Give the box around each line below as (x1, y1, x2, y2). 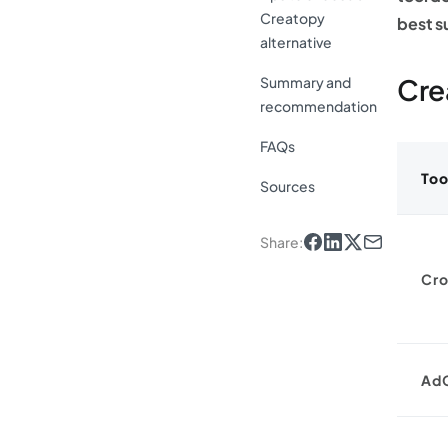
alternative (260, 33, 332, 51)
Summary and (260, 73, 351, 91)
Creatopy (260, 9, 325, 27)
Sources (260, 177, 315, 195)
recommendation (260, 97, 377, 115)
